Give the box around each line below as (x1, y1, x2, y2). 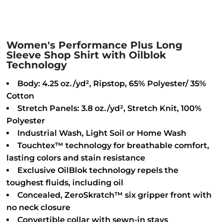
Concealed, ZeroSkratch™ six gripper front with (17, 190, 212, 200)
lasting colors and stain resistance (6, 153, 145, 163)
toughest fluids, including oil (6, 178, 123, 187)
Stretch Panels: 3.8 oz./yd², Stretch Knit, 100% (17, 104, 202, 113)
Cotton (6, 91, 34, 101)
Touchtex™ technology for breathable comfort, (17, 141, 209, 150)
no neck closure (6, 203, 70, 212)
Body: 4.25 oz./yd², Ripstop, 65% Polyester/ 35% (17, 79, 206, 88)
